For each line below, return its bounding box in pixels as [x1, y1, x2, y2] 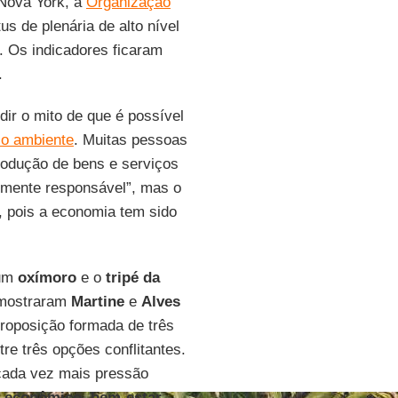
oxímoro [17, 268, 76, 286]
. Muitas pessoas [73, 131, 187, 148]
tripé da [105, 268, 160, 286]
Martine [70, 292, 124, 310]
